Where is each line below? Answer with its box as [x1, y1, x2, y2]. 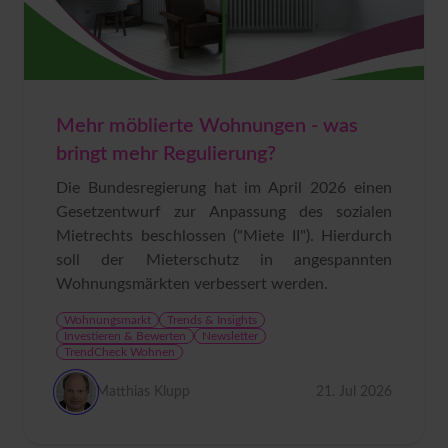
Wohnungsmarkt [64, 313, 151, 326]
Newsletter [202, 329, 258, 342]
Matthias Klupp [96, 384, 190, 399]
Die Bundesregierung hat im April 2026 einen [56, 179, 392, 196]
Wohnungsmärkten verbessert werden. [56, 275, 328, 292]
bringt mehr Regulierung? [56, 143, 276, 164]
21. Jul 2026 [316, 384, 392, 399]
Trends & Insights [167, 313, 257, 326]
